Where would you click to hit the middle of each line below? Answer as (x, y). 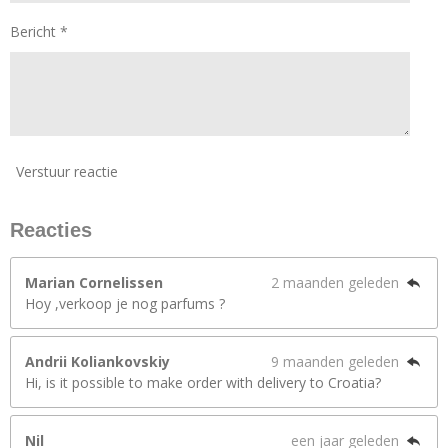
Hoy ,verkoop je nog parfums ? (125, 304)
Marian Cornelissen (94, 283)
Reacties (51, 230)
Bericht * (39, 31)
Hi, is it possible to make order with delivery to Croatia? (203, 383)
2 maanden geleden (337, 283)
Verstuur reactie (67, 171)
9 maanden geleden (337, 362)
